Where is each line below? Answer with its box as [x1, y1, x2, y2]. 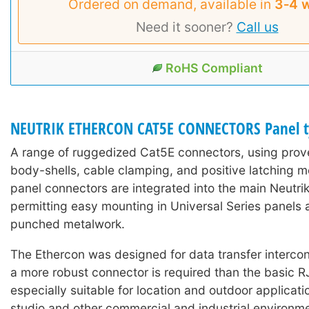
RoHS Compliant [165, 60, 263, 75]
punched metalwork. [10, 217, 125, 232]
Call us [236, 18, 279, 35]
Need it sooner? [135, 18, 237, 35]
